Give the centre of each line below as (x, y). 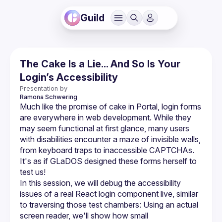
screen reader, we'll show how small (84, 216)
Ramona (32, 97)
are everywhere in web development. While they (106, 117)
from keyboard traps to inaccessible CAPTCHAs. (107, 150)
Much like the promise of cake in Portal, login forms (111, 107)
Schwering (61, 97)
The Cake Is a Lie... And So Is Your (100, 64)
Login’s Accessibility (69, 77)
